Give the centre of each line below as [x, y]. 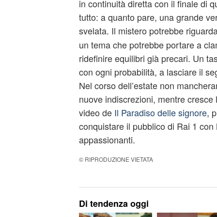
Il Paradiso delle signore [160, 112]
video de [96, 112]
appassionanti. [107, 139]
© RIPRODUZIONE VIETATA [116, 159]
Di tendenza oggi [114, 203]
